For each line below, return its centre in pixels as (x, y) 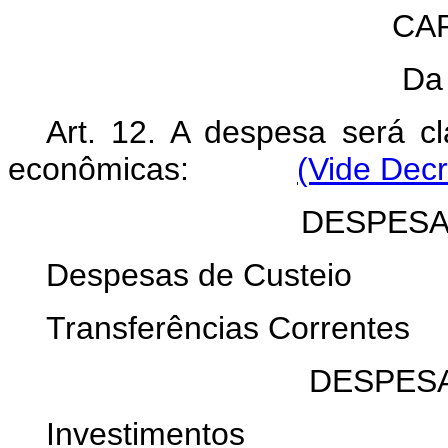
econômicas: (152, 168)
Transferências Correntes (227, 327)
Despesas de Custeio (198, 274)
